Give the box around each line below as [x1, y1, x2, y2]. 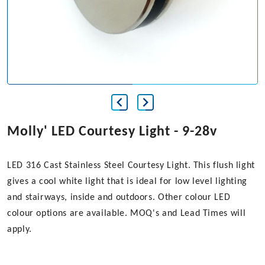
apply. [7, 225, 32, 235]
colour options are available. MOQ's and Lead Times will [7, 209, 246, 219]
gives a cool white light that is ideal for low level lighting [7, 177, 248, 187]
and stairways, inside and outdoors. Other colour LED [7, 193, 231, 203]
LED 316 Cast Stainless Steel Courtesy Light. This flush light [7, 161, 256, 171]
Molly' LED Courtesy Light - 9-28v [7, 125, 217, 140]
